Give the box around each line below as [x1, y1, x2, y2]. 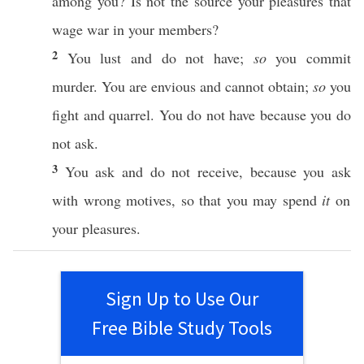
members [158, 19, 212, 39]
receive [197, 162, 240, 181]
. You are [93, 76, 151, 96]
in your [109, 19, 158, 39]
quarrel [109, 105, 151, 124]
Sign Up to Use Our [106, 286, 258, 311]
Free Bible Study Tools [92, 315, 272, 340]
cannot [225, 76, 264, 96]
